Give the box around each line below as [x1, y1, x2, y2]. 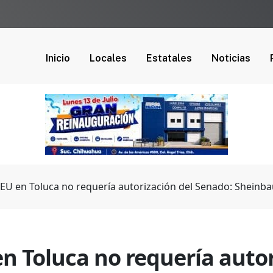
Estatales [146, 52, 192, 64]
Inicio [46, 52, 70, 64]
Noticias [211, 52, 250, 64]
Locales [90, 52, 127, 64]
